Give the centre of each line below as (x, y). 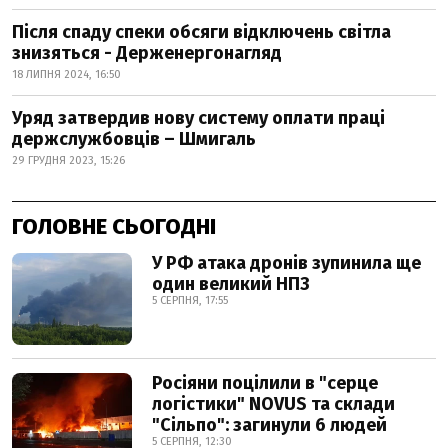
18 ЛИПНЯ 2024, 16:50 (66, 74)
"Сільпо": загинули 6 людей (269, 425)
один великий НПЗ (231, 284)
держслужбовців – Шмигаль (134, 139)
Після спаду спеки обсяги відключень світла (201, 32)
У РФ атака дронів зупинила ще (286, 263)
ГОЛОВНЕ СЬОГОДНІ (114, 226)
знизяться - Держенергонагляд (147, 53)
